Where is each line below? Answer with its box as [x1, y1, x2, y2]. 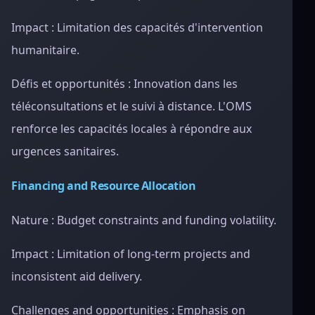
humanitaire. [11, 42, 79, 58]
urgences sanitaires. [11, 143, 119, 159]
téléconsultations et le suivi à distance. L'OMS [11, 98, 252, 114]
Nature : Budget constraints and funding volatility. [11, 212, 276, 228]
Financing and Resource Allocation [11, 178, 196, 193]
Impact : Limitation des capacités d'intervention [11, 20, 263, 35]
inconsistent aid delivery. [11, 269, 142, 284]
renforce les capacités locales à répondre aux [11, 121, 252, 136]
